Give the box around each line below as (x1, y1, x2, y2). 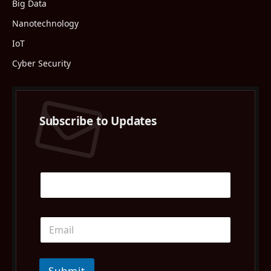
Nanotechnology (12, 17, 79, 29)
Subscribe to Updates (39, 113, 157, 129)
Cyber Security (12, 57, 71, 69)
